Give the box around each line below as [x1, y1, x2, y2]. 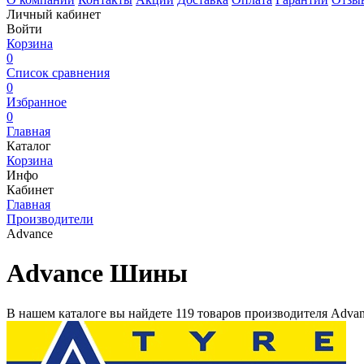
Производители [6, 212, 93, 226]
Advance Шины [6, 258, 188, 288]
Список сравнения [6, 66, 110, 80]
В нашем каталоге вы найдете [6, 305, 175, 320]
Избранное [6, 95, 67, 109]
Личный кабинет [6, 7, 101, 21]
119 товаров [175, 305, 241, 320]
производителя [241, 305, 331, 320]
